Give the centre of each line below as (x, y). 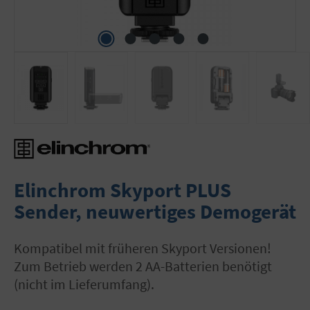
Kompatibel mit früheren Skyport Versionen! (18, 248)
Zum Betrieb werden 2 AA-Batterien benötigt (143, 266)
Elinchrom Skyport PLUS (122, 190)
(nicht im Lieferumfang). (84, 284)
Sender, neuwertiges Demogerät (155, 211)
